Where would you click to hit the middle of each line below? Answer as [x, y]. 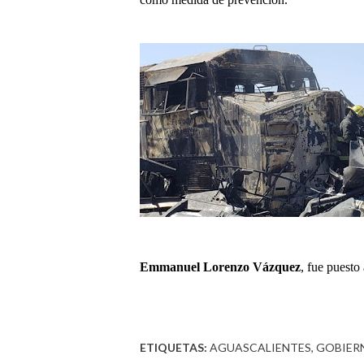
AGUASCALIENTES [260, 348]
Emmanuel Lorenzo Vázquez [220, 267]
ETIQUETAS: [173, 348]
